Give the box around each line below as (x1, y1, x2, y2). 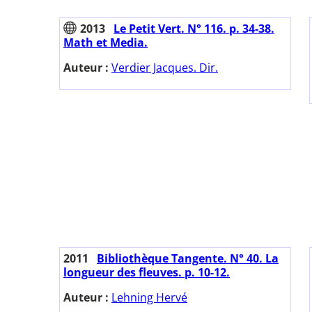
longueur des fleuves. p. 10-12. (63, 265, 230, 281)
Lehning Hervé (111, 290, 187, 306)
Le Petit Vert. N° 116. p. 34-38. (114, 21, 274, 37)
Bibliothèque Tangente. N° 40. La (97, 251, 279, 267)
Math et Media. (63, 35, 148, 51)
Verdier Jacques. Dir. (111, 60, 218, 76)
